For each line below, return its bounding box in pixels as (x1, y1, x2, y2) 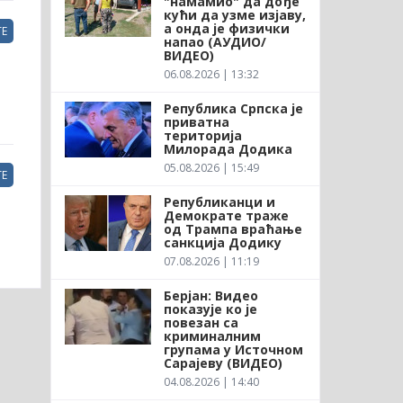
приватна (163, 112, 229, 130)
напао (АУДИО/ (163, 32, 266, 50)
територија (163, 126, 242, 144)
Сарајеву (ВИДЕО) (163, 354, 282, 372)
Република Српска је (163, 99, 303, 117)
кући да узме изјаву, (163, 5, 306, 23)
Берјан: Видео (163, 286, 258, 304)
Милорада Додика (163, 139, 296, 157)
